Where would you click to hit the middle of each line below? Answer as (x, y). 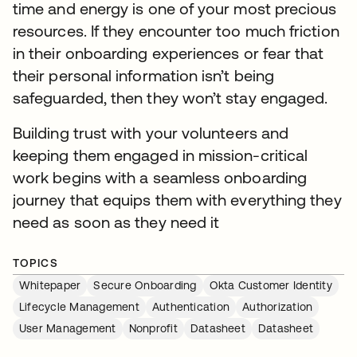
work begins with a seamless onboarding (160, 177)
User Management (68, 328)
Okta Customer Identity (271, 285)
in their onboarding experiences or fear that (169, 53)
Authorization (278, 307)
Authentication (191, 307)
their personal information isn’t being (144, 75)
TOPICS (36, 263)
